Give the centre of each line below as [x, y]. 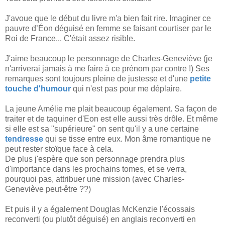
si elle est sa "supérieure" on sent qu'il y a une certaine [102, 129]
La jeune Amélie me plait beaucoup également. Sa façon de [111, 108]
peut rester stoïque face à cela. [59, 149]
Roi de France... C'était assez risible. [70, 38]
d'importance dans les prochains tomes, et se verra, [96, 169]
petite [200, 78]
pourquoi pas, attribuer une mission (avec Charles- [95, 179]
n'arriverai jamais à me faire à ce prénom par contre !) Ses [107, 68]
